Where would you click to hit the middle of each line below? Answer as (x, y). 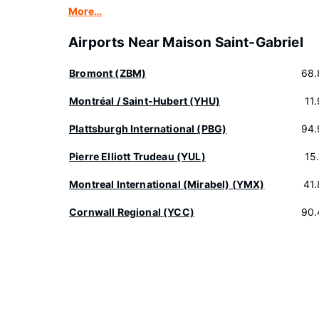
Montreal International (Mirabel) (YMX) (167, 184)
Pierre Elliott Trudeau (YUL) (137, 156)
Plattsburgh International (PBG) (148, 129)
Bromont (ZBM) (108, 73)
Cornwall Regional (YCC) (132, 212)
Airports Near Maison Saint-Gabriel (186, 42)
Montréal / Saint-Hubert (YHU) (145, 101)
